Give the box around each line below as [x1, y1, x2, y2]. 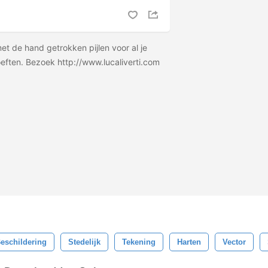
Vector [223, 237, 246, 246]
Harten [177, 237, 201, 246]
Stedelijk [68, 237, 100, 246]
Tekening [122, 237, 156, 246]
